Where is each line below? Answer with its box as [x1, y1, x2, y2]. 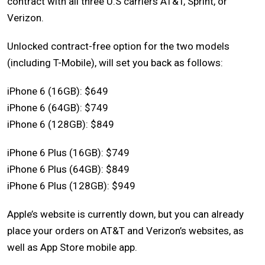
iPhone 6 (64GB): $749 [7, 101, 108, 114]
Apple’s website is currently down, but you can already [7, 208, 244, 220]
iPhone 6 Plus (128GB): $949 [7, 179, 135, 192]
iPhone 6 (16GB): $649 [7, 85, 108, 97]
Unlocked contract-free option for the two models [7, 40, 230, 52]
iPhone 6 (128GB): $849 [7, 118, 114, 130]
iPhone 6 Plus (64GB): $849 [7, 163, 130, 175]
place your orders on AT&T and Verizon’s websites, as [7, 224, 244, 237]
